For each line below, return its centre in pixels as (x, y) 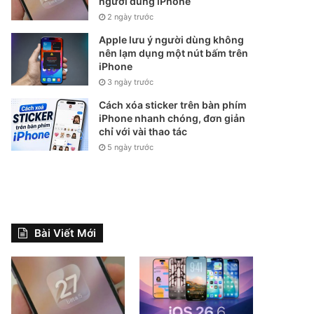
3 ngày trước (131, 82)
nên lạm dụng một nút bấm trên (174, 53)
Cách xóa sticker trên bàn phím (173, 105)
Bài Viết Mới (66, 233)
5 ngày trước (131, 147)
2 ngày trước (131, 17)
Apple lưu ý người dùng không (172, 40)
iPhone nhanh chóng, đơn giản (172, 118)
